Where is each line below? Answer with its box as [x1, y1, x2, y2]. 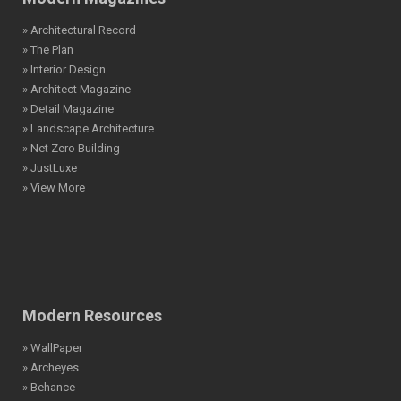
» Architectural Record [22, 22, 136, 37]
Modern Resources [22, 306, 162, 326]
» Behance [22, 380, 75, 395]
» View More [22, 180, 85, 194]
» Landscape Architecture [22, 121, 154, 135]
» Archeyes [22, 361, 79, 375]
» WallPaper [22, 341, 82, 355]
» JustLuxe [22, 160, 77, 175]
